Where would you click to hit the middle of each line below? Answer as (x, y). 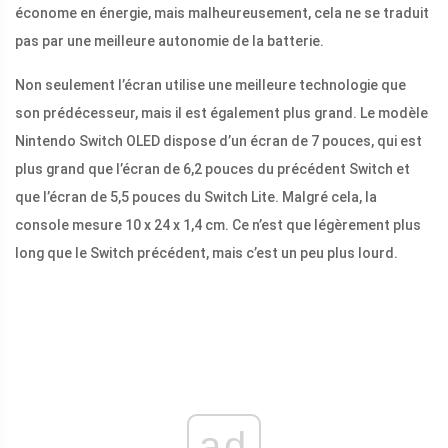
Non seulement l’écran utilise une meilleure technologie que (210, 85)
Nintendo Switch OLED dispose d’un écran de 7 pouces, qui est (218, 141)
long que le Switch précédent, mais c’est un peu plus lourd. (206, 253)
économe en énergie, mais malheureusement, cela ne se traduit (222, 13)
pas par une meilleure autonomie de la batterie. (169, 41)
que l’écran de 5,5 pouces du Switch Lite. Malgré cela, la (196, 197)
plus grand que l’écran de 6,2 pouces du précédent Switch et (212, 169)
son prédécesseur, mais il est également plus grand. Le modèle (221, 113)
